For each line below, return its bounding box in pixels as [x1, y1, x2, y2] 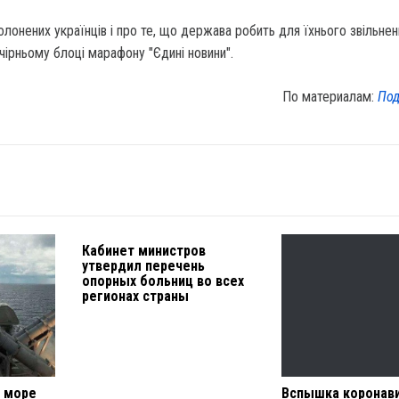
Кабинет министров [81, 242, 206, 260]
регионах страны [81, 288, 189, 305]
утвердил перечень [81, 257, 205, 275]
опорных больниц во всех [81, 273, 244, 290]
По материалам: [282, 88, 379, 106]
